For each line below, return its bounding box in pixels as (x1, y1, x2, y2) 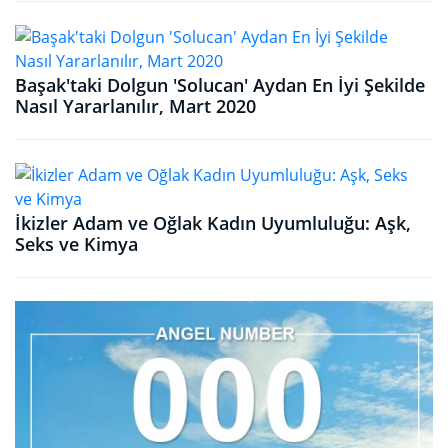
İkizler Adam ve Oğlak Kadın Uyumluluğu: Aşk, (15, 210, 411, 235)
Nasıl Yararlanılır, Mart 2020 (15, 93, 256, 118)
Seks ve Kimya (15, 231, 138, 256)
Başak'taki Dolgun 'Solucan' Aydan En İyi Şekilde (15, 72, 425, 97)
